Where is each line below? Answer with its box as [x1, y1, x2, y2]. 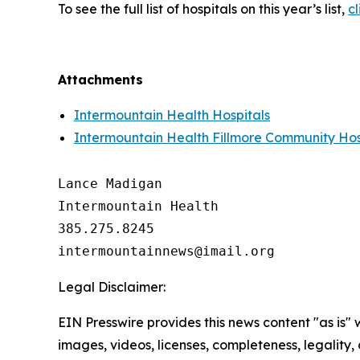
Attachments [58, 71, 143, 88]
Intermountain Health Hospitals [74, 106, 270, 123]
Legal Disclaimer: [58, 278, 166, 295]
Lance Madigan [58, 175, 162, 191]
